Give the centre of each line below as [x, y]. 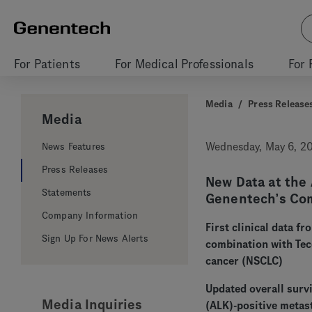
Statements [67, 193]
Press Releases [75, 170]
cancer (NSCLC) [244, 261]
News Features [74, 147]
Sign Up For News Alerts [95, 239]
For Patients [47, 64]
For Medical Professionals [184, 64]
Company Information [90, 216]
